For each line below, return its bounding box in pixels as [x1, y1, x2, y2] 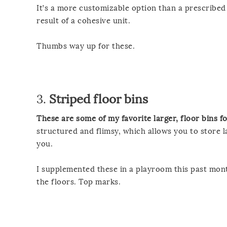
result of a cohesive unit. [36, 16, 130, 25]
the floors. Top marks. [36, 177, 121, 186]
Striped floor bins [49, 91, 148, 106]
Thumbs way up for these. [36, 41, 135, 51]
